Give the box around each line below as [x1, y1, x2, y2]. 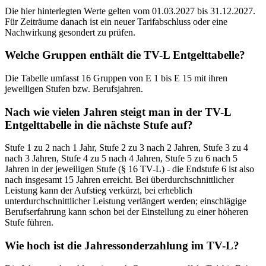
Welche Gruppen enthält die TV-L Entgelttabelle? [5, 49, 245, 62]
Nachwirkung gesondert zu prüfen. [5, 27, 135, 37]
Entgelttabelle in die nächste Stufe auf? [5, 118, 193, 131]
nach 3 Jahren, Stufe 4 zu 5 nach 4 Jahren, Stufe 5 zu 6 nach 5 [5, 153, 237, 164]
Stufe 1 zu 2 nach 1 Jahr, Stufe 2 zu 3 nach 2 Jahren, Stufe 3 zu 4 [5, 142, 248, 153]
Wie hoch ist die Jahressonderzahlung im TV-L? [5, 239, 239, 252]
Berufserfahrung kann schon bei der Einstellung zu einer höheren [5, 207, 248, 217]
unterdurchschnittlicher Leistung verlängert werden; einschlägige [5, 196, 246, 207]
